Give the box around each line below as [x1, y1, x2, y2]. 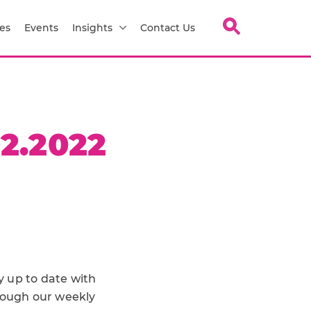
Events [24, 21, 58, 34]
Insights [72, 21, 112, 34]
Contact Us [140, 21, 195, 34]
